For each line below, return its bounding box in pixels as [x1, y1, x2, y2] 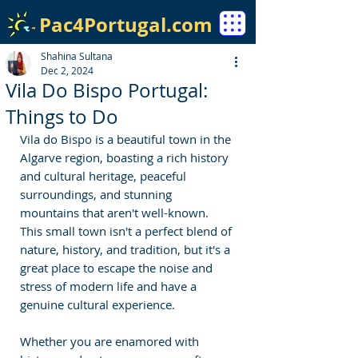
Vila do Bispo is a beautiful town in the [20, 131, 234, 147]
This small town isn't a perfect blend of [20, 223, 235, 239]
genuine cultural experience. [20, 296, 175, 312]
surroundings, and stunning [20, 186, 175, 202]
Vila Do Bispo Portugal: [6, 78, 208, 103]
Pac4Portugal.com [39, 11, 213, 38]
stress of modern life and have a [20, 278, 200, 294]
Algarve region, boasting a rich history [20, 149, 232, 165]
